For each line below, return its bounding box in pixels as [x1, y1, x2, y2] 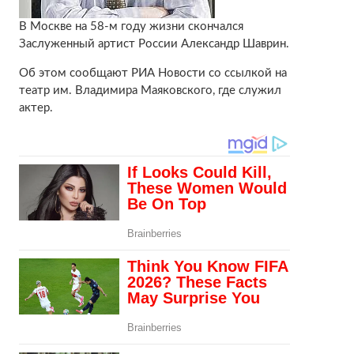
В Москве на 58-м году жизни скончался [18, 20, 243, 32]
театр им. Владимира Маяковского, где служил [18, 84, 281, 96]
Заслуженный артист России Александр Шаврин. [18, 37, 289, 50]
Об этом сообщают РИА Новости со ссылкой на [18, 66, 287, 79]
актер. [18, 101, 53, 114]
